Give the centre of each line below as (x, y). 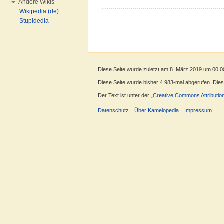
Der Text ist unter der (124, 96)
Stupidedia (34, 21)
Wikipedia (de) (39, 11)
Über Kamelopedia (157, 111)
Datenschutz (113, 111)
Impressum (198, 111)
